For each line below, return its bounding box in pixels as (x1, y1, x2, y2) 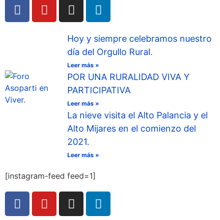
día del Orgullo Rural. (67, 47, 153, 57)
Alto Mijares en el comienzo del (67, 123, 196, 134)
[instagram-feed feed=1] (5, 171, 96, 181)
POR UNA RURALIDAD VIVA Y (67, 72, 190, 82)
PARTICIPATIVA (67, 85, 131, 96)
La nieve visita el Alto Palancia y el (67, 110, 208, 121)
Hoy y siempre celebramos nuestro (67, 33, 212, 44)
